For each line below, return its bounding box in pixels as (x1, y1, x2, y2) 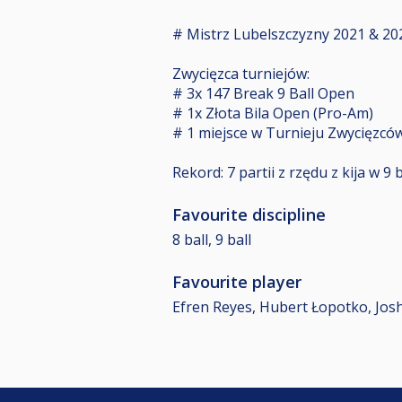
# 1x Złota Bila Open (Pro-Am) (172, 103, 373, 124)
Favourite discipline (172, 204, 326, 226)
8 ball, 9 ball (172, 230, 251, 250)
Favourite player (172, 271, 301, 293)
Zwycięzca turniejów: (172, 64, 310, 84)
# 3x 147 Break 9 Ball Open (172, 83, 354, 104)
